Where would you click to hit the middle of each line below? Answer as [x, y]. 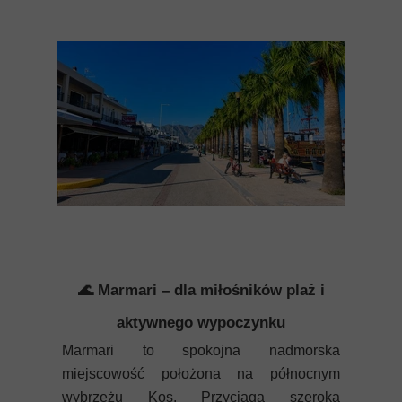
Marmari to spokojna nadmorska [201, 350]
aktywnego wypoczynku [201, 323]
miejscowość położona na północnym [201, 374]
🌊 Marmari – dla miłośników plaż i [201, 290]
